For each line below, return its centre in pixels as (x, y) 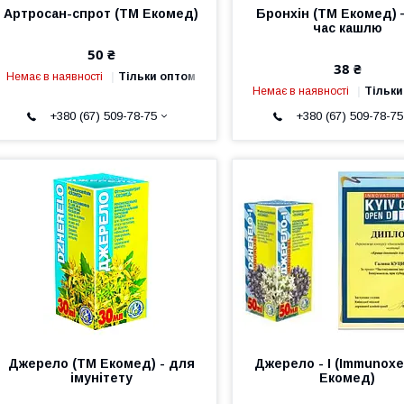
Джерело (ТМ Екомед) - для (101, 363)
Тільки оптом (157, 76)
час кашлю (347, 28)
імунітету (101, 377)
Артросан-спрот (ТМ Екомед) (101, 13)
